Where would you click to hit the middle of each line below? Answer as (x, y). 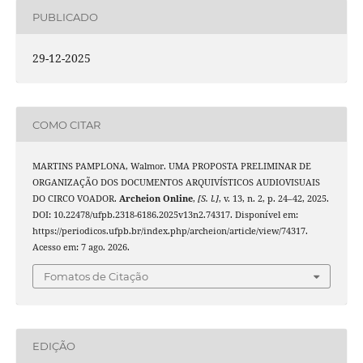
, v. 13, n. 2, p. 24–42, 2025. (273, 199)
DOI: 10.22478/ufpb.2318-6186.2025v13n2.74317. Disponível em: (165, 215)
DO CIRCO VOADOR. (75, 199)
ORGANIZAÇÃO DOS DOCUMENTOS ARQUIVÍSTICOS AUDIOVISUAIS (176, 183)
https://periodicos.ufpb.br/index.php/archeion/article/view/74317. (170, 231)
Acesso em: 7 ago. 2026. (81, 248)
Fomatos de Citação (96, 276)
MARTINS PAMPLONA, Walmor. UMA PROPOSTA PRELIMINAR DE (171, 167)
